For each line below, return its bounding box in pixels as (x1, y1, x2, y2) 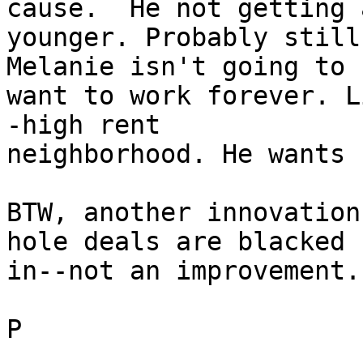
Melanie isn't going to (6, 52, 361, 82)
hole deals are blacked (6, 227, 361, 257)
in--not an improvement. (6, 256, 361, 286)
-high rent (6, 110, 176, 140)
